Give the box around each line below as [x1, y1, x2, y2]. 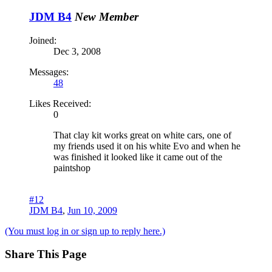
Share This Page [5, 248, 86, 261]
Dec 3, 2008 [53, 46, 101, 56]
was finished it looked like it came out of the [53, 151, 222, 162]
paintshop [53, 162, 90, 173]
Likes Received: [29, 98, 91, 109]
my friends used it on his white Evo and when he [53, 140, 240, 151]
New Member [75, 10, 138, 23]
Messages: [29, 66, 69, 77]
